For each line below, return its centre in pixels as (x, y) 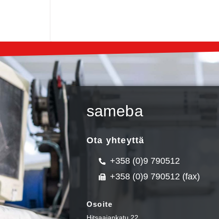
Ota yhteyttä (116, 140)
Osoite (100, 204)
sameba (115, 111)
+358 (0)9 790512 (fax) (155, 176)
